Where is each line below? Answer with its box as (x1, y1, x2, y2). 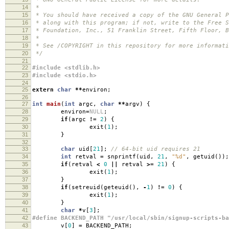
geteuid (104, 184, 129, 191)
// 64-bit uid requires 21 (111, 145, 200, 152)
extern (32, 86, 54, 93)
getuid (190, 153, 215, 160)
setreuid (72, 184, 100, 191)
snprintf (104, 153, 136, 160)
